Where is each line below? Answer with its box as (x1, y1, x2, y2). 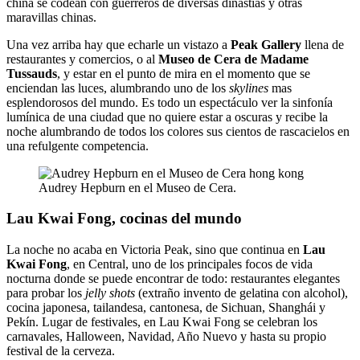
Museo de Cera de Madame (158, 51, 309, 66)
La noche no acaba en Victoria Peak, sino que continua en (6, 243, 303, 257)
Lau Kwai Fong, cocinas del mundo (6, 210, 242, 227)
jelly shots (85, 286, 135, 301)
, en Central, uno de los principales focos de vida (67, 257, 313, 272)
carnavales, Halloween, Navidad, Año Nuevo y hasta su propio (6, 329, 326, 344)
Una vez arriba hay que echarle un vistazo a (6, 37, 231, 51)
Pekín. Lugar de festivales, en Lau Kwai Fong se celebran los (6, 315, 317, 329)
